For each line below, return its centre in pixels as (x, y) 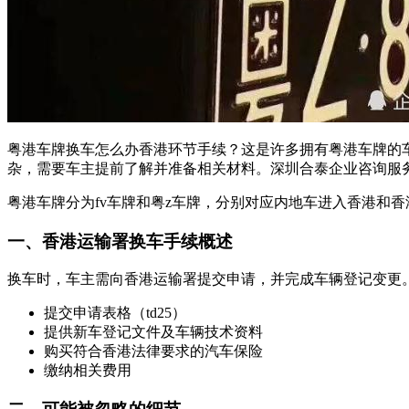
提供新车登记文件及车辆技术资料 (153, 332)
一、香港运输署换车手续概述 (120, 241)
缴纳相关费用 (88, 371)
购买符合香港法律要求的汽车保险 (153, 351)
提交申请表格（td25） (115, 313)
